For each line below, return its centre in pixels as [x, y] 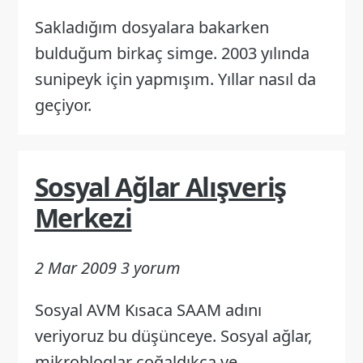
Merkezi [83, 218]
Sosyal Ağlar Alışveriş [160, 187]
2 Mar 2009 [75, 267]
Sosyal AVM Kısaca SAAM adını [148, 310]
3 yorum [150, 267]
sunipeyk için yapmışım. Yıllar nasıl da [175, 79]
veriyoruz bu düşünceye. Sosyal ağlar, [173, 335]
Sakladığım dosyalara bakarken [152, 27]
